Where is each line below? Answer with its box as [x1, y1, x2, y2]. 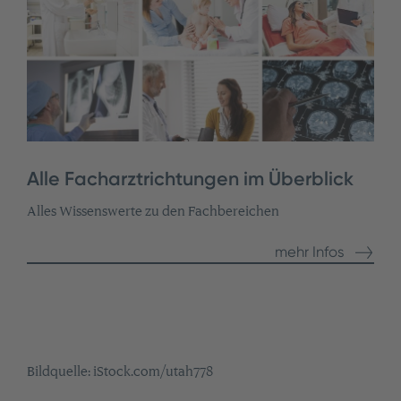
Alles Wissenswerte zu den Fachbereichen [26, 203, 279, 220]
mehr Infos [275, 243, 346, 261]
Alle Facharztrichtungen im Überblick [26, 167, 354, 191]
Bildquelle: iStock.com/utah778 [26, 363, 213, 380]
